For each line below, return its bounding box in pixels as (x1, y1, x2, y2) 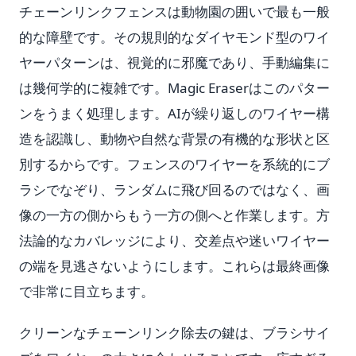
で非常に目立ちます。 (19, 282, 154, 300)
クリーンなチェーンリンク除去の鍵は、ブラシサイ (19, 323, 330, 342)
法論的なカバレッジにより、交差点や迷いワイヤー (19, 231, 330, 250)
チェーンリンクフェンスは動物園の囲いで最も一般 (19, 2, 330, 21)
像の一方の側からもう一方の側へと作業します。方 (19, 206, 330, 224)
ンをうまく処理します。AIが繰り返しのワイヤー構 (19, 104, 330, 122)
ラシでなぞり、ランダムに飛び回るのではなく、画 (19, 180, 330, 199)
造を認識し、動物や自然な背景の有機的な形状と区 (19, 130, 330, 148)
